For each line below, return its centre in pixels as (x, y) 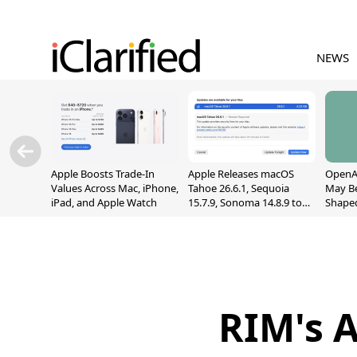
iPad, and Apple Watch (104, 202)
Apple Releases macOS (241, 174)
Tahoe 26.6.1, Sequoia (239, 188)
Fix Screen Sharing (231, 217)
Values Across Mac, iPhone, (115, 188)
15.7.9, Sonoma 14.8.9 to (245, 202)
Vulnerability (218, 231)
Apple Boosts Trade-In (103, 174)
